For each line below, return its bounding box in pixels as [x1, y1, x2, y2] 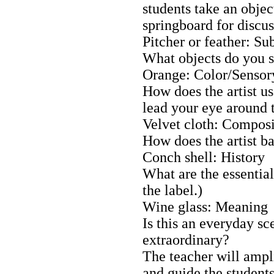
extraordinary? [143, 231, 229, 248]
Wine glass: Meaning [143, 198, 268, 215]
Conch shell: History [143, 149, 265, 165]
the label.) [143, 182, 202, 198]
